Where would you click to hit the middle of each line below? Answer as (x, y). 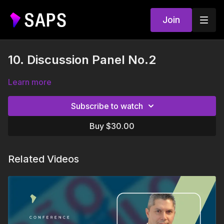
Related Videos (43, 159)
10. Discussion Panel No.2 (82, 60)
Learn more (30, 82)
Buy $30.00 (112, 126)
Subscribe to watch (107, 106)
